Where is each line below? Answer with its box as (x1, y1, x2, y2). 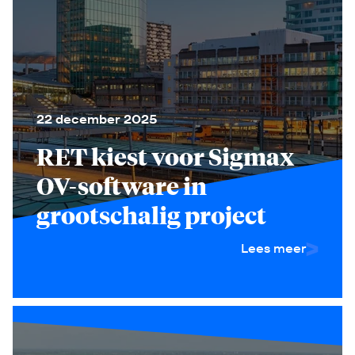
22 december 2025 (36, 111, 157, 128)
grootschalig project (36, 199, 266, 231)
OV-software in (36, 170, 207, 201)
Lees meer (241, 240, 306, 257)
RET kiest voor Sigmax (36, 140, 294, 172)
